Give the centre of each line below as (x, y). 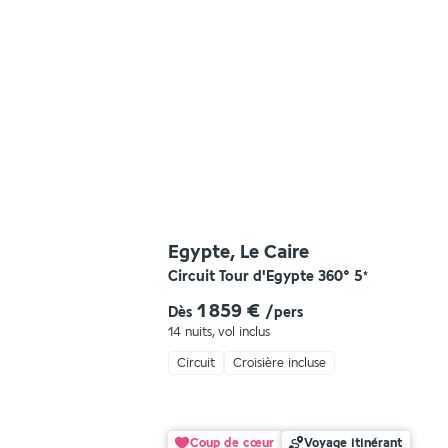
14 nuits (190, 332)
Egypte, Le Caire (238, 252)
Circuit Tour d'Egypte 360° (259, 276)
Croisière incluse (279, 363)
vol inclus (244, 332)
